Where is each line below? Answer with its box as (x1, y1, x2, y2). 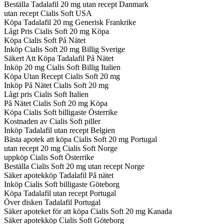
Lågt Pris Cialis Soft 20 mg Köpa (4, 26, 109, 35)
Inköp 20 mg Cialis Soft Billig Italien (4, 62, 120, 71)
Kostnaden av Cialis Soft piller (4, 116, 100, 125)
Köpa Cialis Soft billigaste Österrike (4, 107, 117, 116)
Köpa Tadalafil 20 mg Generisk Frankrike (4, 17, 136, 26)
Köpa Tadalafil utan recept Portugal (4, 188, 116, 197)
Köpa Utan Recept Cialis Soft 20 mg (4, 71, 120, 80)
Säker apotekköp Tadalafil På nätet (4, 170, 113, 179)
